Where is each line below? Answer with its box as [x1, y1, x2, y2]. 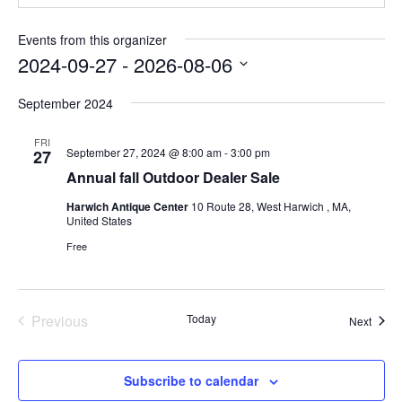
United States [66, 212, 132, 228]
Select [16, 76, 48, 90]
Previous [31, 310, 88, 331]
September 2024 [17, 93, 113, 112]
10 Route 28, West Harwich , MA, [190, 197, 351, 214]
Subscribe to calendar [124, 371, 258, 389]
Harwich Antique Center [66, 197, 191, 214]
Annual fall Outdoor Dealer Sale [66, 166, 280, 188]
